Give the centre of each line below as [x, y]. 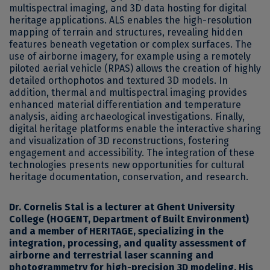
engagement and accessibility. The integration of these [132, 153]
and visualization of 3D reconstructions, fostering [119, 141]
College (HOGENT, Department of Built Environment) [129, 219]
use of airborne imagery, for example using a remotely [130, 57]
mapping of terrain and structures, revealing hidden [126, 33]
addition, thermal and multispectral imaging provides [128, 93]
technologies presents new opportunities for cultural [127, 165]
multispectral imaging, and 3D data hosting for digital [128, 8]
